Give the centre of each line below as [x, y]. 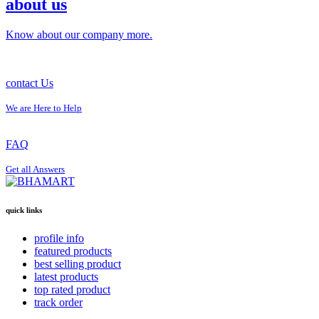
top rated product [72, 289]
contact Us [30, 83]
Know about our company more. [79, 34]
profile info [59, 238]
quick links [24, 210]
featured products [73, 251]
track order [58, 302]
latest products [66, 276]
